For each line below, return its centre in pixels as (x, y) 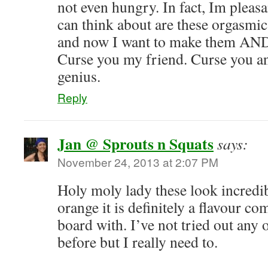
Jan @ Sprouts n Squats (135, 144)
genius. (79, 76)
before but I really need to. (138, 242)
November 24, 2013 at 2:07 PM (138, 162)
